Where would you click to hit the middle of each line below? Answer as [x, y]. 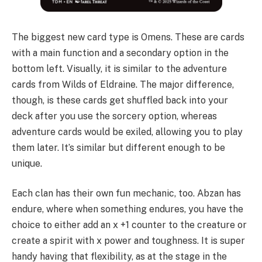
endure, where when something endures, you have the [127, 209]
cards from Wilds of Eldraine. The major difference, [123, 84]
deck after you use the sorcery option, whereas [114, 116]
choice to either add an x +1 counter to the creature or [129, 225]
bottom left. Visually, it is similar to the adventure [119, 68]
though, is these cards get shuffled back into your [120, 100]
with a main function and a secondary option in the [120, 53]
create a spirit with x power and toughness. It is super [128, 241]
